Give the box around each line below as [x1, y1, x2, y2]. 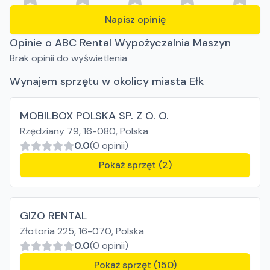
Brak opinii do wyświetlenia [10, 52, 127, 64]
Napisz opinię [104, 13, 166, 26]
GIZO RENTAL [20, 209, 87, 223]
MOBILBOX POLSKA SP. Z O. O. [20, 108, 169, 123]
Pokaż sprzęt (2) [98, 159, 172, 171]
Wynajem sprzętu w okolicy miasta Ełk [10, 74, 204, 89]
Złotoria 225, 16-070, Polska [20, 225, 144, 237]
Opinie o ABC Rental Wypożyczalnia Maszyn [10, 36, 231, 50]
